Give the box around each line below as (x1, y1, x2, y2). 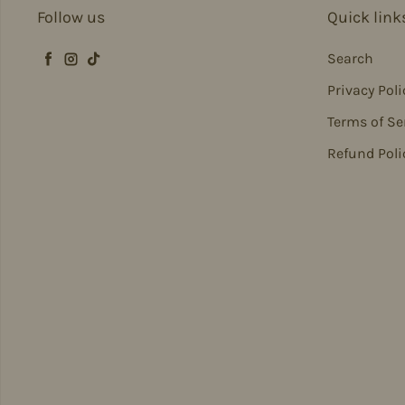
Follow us (37, 7, 105, 27)
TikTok (82, 61, 134, 82)
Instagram (60, 61, 146, 82)
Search (326, 50, 373, 67)
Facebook (37, 61, 115, 82)
